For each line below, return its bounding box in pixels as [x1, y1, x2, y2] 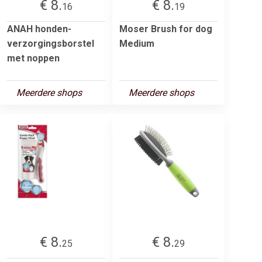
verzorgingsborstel [7, 37, 94, 49]
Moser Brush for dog [119, 23, 212, 35]
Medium [119, 37, 154, 49]
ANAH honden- [7, 23, 71, 35]
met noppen [7, 52, 60, 64]
